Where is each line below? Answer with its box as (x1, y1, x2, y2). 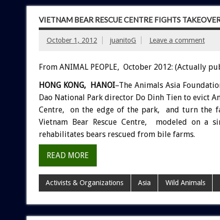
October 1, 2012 (46, 36, 97, 45)
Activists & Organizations (46, 179, 124, 187)
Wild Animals (165, 179, 205, 187)
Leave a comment (149, 36, 205, 45)
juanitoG (110, 36, 137, 45)
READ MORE (46, 150, 89, 160)
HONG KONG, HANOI (38, 81, 115, 90)
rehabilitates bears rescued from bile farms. (38, 130, 195, 139)
